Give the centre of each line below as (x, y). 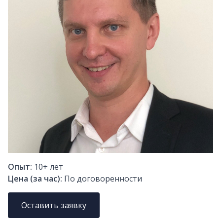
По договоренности (103, 179)
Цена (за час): (35, 179)
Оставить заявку (54, 205)
